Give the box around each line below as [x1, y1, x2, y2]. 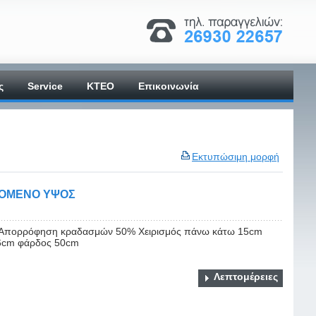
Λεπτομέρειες [214, 271, 278, 283]
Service [28, 80, 63, 92]
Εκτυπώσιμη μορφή [192, 151, 279, 162]
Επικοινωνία [138, 80, 199, 92]
